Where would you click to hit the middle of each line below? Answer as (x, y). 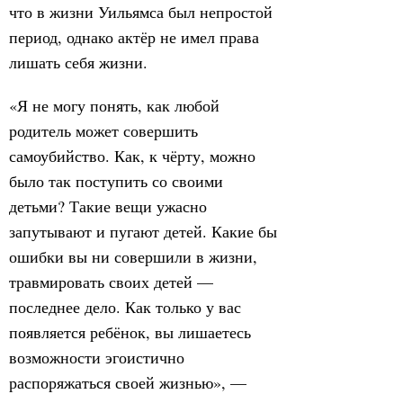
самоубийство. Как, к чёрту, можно (132, 156)
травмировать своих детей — (111, 282)
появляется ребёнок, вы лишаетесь (130, 332)
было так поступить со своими (116, 181)
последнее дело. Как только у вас (125, 307)
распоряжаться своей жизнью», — (128, 382)
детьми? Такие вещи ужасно (108, 206)
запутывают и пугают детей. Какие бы (143, 231)
